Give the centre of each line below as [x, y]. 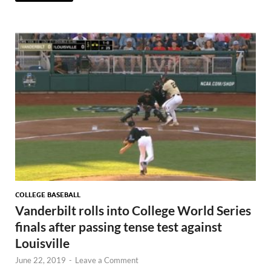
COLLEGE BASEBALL [48, 195]
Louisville [42, 243]
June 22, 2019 [41, 260]
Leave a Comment [107, 260]
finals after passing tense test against [119, 227]
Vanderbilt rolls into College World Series [133, 211]
